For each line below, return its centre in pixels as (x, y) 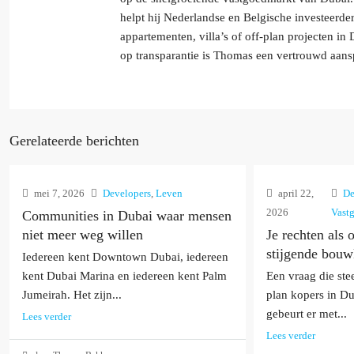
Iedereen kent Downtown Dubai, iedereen (125, 257)
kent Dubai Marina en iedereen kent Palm (124, 276)
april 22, (294, 193)
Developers (127, 193)
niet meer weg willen (83, 235)
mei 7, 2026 (58, 193)
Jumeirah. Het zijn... (72, 295)
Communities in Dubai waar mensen (127, 216)
